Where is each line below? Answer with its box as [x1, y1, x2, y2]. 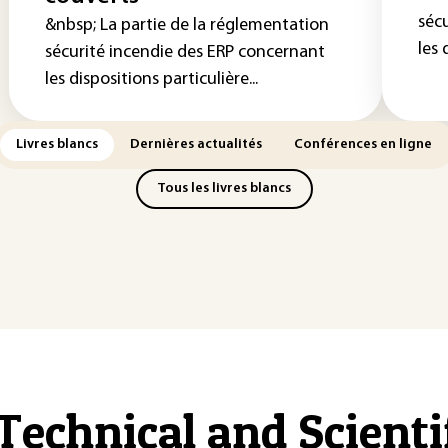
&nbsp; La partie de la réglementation [45, 16, 329, 35]
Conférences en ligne [294, 137, 432, 152]
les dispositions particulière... [45, 70, 258, 89]
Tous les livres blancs [157, 181, 291, 196]
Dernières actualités [130, 137, 262, 152]
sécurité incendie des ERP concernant [45, 43, 325, 62]
